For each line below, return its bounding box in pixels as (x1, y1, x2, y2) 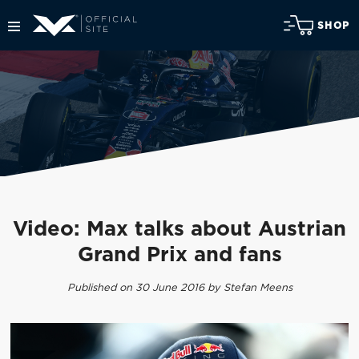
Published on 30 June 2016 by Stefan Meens (67, 282, 292, 293)
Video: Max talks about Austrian (13, 220, 346, 240)
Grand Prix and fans (77, 245, 282, 266)
